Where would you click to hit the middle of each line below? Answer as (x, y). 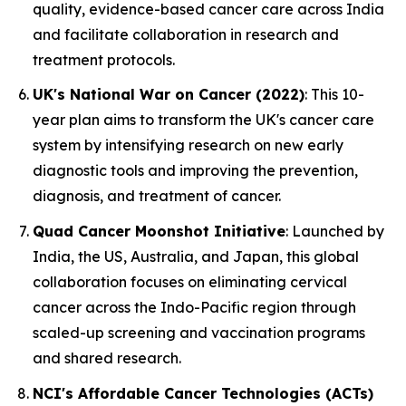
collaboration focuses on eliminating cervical (190, 281)
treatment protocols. (104, 59)
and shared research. (107, 358)
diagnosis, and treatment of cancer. (157, 196)
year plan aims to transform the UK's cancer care (203, 120)
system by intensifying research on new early (188, 145)
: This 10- (334, 95)
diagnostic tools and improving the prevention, (195, 171)
